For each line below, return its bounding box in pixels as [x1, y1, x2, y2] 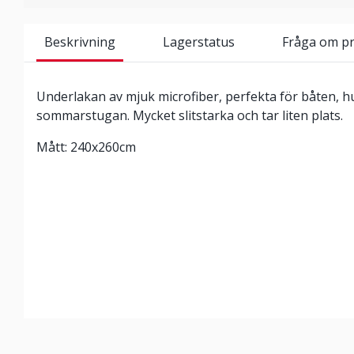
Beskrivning [44, 33, 115, 51]
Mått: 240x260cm [36, 138, 136, 156]
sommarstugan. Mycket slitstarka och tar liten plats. [36, 107, 343, 124]
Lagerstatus [163, 33, 235, 51]
